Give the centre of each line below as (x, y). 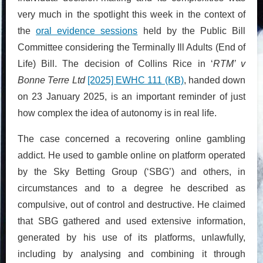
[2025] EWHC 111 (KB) (135, 80)
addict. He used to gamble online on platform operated (131, 155)
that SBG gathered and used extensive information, (131, 221)
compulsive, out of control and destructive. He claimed (131, 204)
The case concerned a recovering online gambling (131, 139)
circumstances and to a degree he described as (131, 188)
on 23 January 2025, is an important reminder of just (131, 96)
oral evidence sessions (87, 31)
